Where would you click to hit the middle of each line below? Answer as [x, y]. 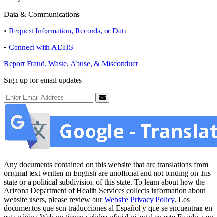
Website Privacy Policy [139, 200]
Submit [112, 105]
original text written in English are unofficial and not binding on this [107, 173]
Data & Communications [42, 15]
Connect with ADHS [41, 47]
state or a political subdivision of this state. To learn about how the [104, 182]
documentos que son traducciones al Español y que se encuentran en [108, 208]
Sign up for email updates [43, 80]
